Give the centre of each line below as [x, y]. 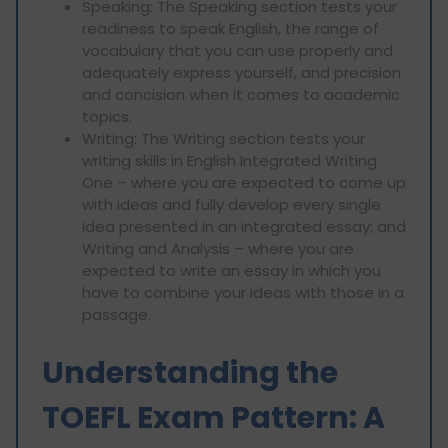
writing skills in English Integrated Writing [229, 160]
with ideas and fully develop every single [231, 204]
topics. [107, 116]
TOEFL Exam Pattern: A [213, 417]
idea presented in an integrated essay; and [244, 226]
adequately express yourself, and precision [241, 72]
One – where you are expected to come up [244, 182]
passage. [116, 314]
